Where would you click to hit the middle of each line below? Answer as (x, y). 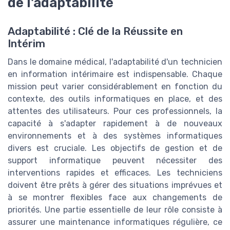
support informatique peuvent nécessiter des (115, 161)
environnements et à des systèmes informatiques (115, 136)
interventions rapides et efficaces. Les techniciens (115, 173)
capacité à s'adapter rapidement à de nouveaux (115, 124)
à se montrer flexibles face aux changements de (115, 198)
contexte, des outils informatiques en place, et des (115, 99)
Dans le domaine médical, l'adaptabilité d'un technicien (115, 62)
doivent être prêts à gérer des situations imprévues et (115, 185)
